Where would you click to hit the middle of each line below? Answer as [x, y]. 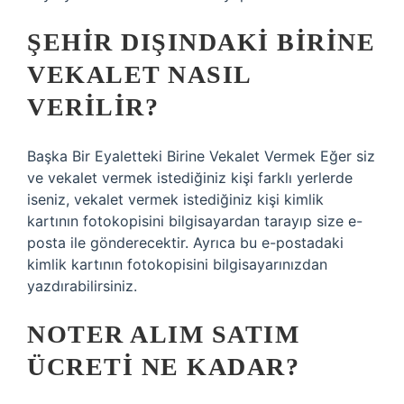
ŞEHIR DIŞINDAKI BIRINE [201, 42]
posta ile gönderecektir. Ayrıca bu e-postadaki [185, 243]
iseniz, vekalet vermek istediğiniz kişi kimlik [175, 199]
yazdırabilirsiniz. [82, 286]
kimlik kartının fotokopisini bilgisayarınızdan [177, 264]
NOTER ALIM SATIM [163, 334]
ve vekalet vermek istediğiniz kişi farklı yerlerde [190, 178]
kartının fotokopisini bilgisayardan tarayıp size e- [195, 221]
